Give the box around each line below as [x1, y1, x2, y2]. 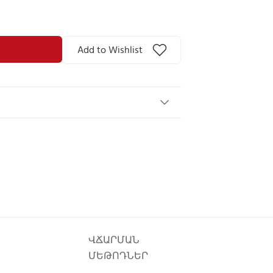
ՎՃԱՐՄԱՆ [88, 235, 140, 245]
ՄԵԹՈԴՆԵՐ [88, 251, 148, 261]
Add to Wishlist [77, 45, 143, 55]
